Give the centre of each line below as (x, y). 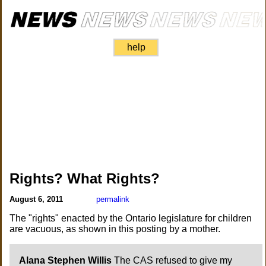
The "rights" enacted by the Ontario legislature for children (131, 218)
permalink (113, 199)
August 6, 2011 (38, 199)
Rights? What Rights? (85, 178)
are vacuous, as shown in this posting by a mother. (115, 229)
